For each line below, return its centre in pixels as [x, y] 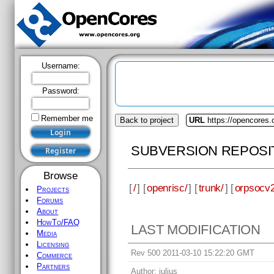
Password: [61, 91]
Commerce [55, 255]
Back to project [147, 120]
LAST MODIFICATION [196, 230]
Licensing [53, 244]
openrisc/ [167, 187]
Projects [53, 189]
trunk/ [211, 187]
